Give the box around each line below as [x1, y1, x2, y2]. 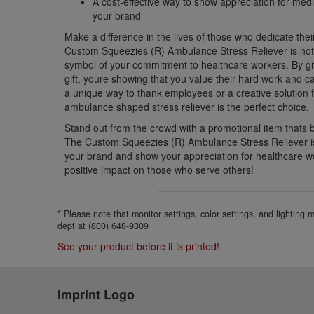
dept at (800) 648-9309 [57, 219, 149, 232]
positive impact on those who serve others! [64, 163, 254, 177]
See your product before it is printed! [57, 239, 220, 253]
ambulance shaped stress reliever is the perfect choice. [64, 100, 310, 114]
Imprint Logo [57, 285, 135, 303]
